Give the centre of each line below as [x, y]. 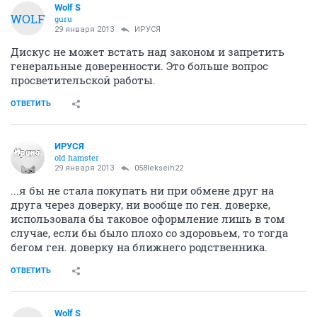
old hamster [77, 157]
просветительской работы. [83, 80]
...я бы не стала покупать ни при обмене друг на [142, 190]
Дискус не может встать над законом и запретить [148, 52]
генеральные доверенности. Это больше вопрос [139, 66]
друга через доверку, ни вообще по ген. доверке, [140, 204]
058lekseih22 [159, 168]
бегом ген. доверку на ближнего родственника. [139, 247]
